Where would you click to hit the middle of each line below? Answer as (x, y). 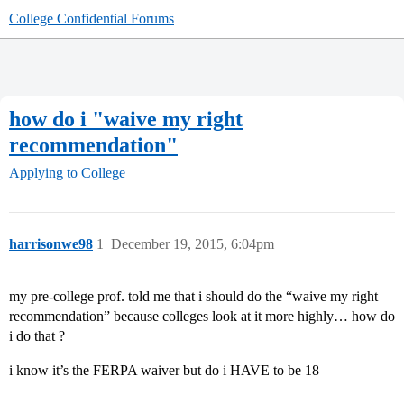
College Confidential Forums (92, 18)
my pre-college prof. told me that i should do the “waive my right (193, 297)
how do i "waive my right (126, 119)
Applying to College (67, 173)
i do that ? (37, 336)
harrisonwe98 (51, 244)
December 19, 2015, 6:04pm (193, 244)
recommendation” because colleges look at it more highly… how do (202, 317)
